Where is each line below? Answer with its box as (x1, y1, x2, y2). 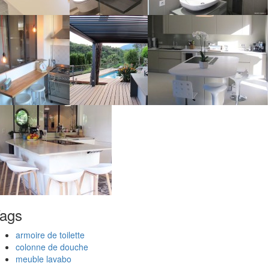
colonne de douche (16, 240, 88, 253)
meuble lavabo (16, 252, 71, 265)
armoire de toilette (16, 228, 85, 241)
